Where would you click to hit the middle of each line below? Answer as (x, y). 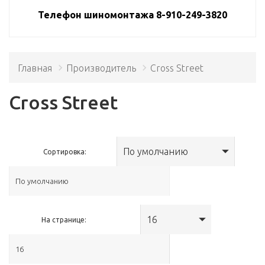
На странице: (64, 219)
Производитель (101, 68)
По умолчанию (156, 151)
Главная (35, 68)
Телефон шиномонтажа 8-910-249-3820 (132, 15)
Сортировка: (65, 151)
